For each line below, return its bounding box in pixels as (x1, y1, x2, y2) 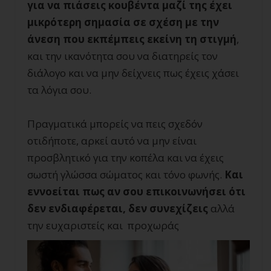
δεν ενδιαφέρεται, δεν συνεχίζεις (27, 201, 208, 216)
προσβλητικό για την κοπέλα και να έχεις (27, 151, 224, 165)
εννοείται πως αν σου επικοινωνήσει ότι (27, 184, 246, 199)
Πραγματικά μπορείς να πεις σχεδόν (27, 117, 203, 131)
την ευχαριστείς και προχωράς (27, 218, 179, 233)
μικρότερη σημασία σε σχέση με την (27, 15, 219, 30)
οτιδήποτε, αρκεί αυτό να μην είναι (27, 134, 197, 148)
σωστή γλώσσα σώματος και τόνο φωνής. (27, 168, 224, 182)
